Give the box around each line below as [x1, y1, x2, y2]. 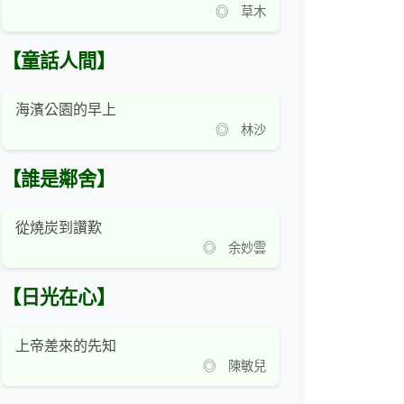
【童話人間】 [2, 50, 115, 73]
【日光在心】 [2, 287, 115, 309]
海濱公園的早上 [15, 102, 116, 118]
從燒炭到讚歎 [15, 220, 102, 236]
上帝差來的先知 [15, 338, 116, 354]
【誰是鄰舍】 [2, 169, 115, 191]
